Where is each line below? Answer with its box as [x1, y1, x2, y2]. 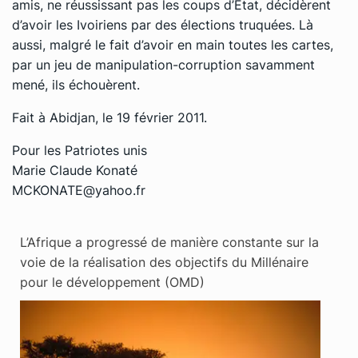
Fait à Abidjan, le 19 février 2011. [12, 109, 207, 125]
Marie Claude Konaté [12, 161, 137, 178]
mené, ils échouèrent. [12, 76, 140, 93]
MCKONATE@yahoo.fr [12, 181, 145, 198]
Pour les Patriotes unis [12, 141, 147, 158]
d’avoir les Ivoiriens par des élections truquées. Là [12, 16, 313, 33]
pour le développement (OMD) [20, 273, 205, 290]
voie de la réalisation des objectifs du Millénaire [20, 253, 308, 270]
